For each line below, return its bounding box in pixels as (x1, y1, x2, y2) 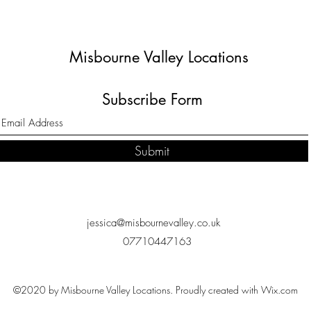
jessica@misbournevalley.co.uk (87, 216, 220, 230)
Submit (135, 142, 169, 159)
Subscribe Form (101, 90, 203, 109)
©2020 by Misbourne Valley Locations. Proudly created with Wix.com (12, 283, 298, 296)
